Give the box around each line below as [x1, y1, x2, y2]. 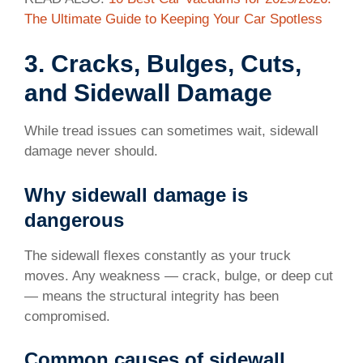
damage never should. [24, 143, 158, 160]
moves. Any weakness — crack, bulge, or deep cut [24, 267, 333, 284]
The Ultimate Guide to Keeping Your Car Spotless [24, 11, 322, 27]
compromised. [24, 308, 110, 324]
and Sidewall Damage [24, 79, 272, 107]
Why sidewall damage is [24, 183, 248, 206]
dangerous [24, 208, 124, 231]
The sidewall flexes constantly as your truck [24, 247, 291, 263]
